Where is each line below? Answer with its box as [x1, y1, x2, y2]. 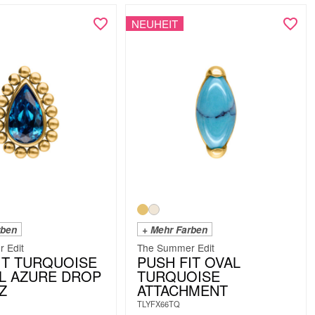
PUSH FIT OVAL [136, 251, 240, 272]
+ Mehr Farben [141, 222, 207, 236]
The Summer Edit [136, 240, 214, 255]
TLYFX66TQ [136, 297, 180, 309]
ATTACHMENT [136, 279, 228, 300]
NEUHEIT [131, 16, 178, 32]
